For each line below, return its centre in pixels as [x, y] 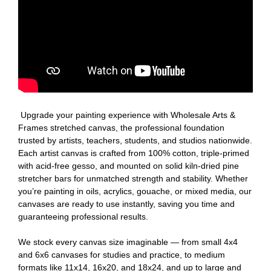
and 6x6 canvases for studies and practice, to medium [122, 254]
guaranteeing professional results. [83, 216]
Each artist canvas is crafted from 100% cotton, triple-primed [134, 153]
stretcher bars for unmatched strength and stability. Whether [133, 178]
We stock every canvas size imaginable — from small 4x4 [128, 242]
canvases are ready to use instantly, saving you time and [126, 204]
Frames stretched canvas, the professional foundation [121, 127]
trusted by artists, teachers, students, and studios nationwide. [135, 140]
